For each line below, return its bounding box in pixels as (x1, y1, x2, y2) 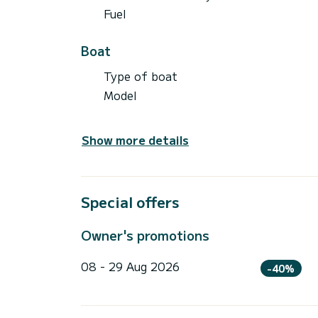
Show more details (82, 131, 189, 148)
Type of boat (104, 67, 177, 84)
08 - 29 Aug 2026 (81, 257, 180, 275)
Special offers (81, 191, 179, 212)
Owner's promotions (81, 225, 209, 244)
